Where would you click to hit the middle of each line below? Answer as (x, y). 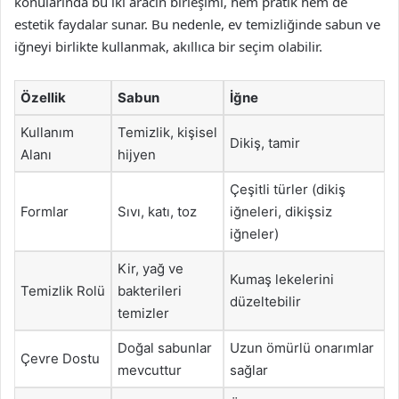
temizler (143, 313)
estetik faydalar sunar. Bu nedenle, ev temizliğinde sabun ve (197, 24)
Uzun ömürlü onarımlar (302, 348)
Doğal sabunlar (165, 348)
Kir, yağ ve (151, 269)
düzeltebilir (265, 301)
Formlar (45, 212)
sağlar (249, 370)
